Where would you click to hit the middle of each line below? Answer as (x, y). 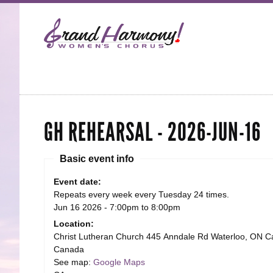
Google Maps (119, 262)
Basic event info (97, 158)
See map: (73, 262)
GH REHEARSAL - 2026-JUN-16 (152, 132)
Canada (69, 249)
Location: (75, 223)
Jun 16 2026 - (82, 207)
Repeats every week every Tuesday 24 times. (141, 194)
